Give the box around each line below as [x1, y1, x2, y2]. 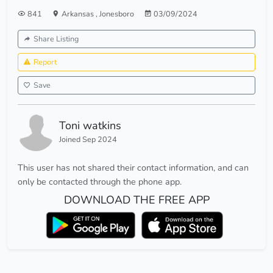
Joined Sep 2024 [59, 134, 117, 145]
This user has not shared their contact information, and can [18, 161, 249, 174]
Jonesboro [99, 9, 134, 19]
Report [34, 57, 57, 68]
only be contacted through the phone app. [18, 175, 182, 188]
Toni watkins [59, 118, 121, 133]
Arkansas [62, 9, 96, 19]
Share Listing [34, 34, 79, 44]
